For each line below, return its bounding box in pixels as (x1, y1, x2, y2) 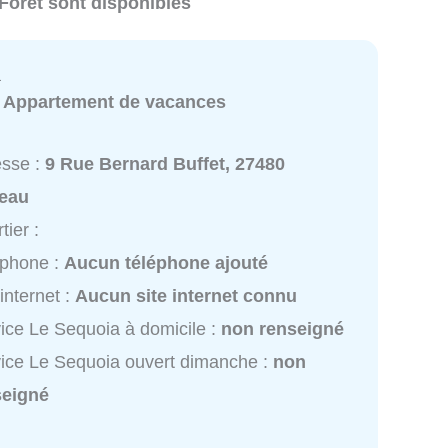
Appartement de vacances (3, 92, 227, 113)
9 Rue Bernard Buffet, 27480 (45, 153, 286, 174)
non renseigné (221, 318, 345, 339)
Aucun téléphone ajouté (64, 252, 269, 273)
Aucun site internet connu (75, 285, 298, 306)
